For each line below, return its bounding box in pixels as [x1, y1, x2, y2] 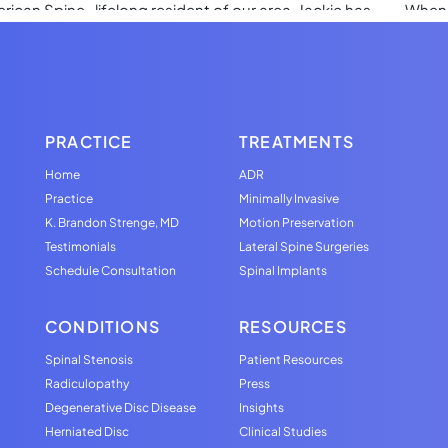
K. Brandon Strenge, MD [45, 214, 179, 230]
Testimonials [45, 238, 116, 254]
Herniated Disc [45, 423, 129, 439]
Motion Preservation [239, 214, 354, 230]
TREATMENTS [239, 130, 354, 152]
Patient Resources [239, 351, 343, 367]
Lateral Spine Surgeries [239, 238, 369, 254]
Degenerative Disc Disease [45, 399, 196, 415]
